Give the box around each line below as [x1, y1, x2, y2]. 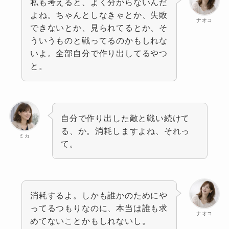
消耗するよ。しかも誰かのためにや [30, 190, 168, 200]
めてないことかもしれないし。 [30, 216, 151, 225]
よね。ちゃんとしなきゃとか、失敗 [30, 10, 168, 20]
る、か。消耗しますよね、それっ [61, 126, 190, 135]
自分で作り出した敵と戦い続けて [61, 113, 190, 123]
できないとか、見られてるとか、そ [30, 23, 168, 33]
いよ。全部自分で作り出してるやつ [30, 49, 168, 58]
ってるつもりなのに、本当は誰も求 [30, 203, 168, 213]
